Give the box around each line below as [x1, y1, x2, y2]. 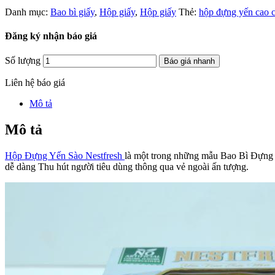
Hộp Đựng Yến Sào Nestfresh [5, 150, 125, 161]
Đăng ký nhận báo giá [5, 30, 97, 41]
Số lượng [5, 55, 43, 66]
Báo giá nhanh [164, 56, 215, 66]
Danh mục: [5, 6, 50, 17]
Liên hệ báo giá [5, 77, 65, 88]
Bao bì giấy [50, 6, 95, 17]
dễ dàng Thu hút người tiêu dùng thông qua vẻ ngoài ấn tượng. [5, 161, 249, 172]
